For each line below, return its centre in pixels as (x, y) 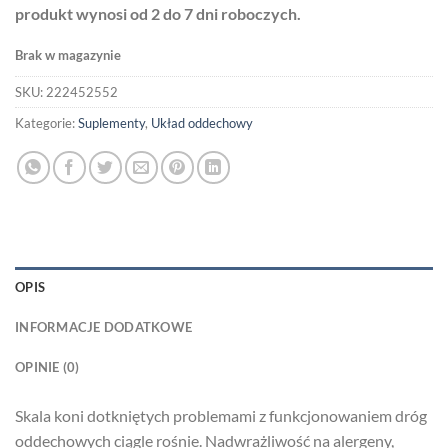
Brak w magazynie (68, 55)
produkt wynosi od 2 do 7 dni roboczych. (158, 14)
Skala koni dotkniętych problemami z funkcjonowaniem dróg (221, 415)
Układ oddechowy (202, 123)
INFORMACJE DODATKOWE (104, 326)
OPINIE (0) (47, 366)
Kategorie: (46, 123)
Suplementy (111, 123)
